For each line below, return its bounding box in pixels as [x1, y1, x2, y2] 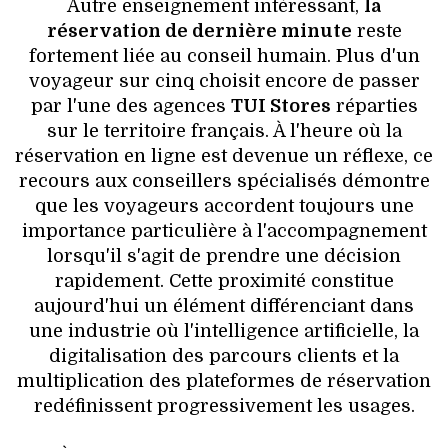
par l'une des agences [30, 96, 231, 117]
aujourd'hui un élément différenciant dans [34, 296, 414, 317]
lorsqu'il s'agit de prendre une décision [47, 246, 401, 267]
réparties [330, 96, 418, 117]
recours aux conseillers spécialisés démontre [18, 171, 430, 192]
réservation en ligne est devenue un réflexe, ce [15, 146, 433, 167]
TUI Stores [230, 96, 331, 117]
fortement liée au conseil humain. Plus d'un [28, 46, 420, 67]
